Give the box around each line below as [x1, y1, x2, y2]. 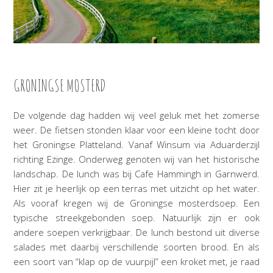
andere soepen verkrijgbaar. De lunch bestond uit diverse [13, 226, 260, 239]
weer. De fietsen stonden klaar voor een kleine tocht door [13, 124, 260, 136]
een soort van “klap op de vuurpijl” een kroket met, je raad [13, 255, 260, 268]
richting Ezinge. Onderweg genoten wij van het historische [13, 153, 260, 166]
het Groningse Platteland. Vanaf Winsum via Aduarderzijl [13, 138, 260, 151]
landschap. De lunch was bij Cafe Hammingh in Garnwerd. [13, 168, 260, 180]
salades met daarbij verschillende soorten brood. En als [13, 241, 260, 253]
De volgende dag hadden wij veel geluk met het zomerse [13, 109, 260, 122]
